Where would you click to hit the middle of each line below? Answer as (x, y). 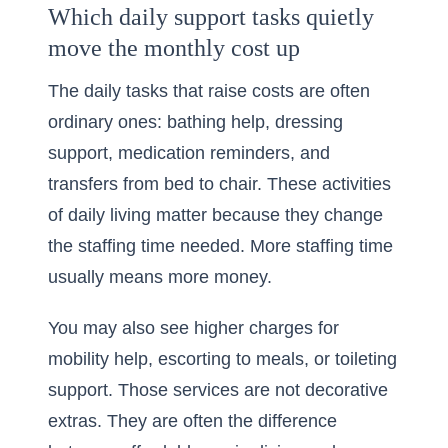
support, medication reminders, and (189, 153)
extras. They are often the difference (192, 421)
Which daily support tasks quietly (211, 17)
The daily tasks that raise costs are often (209, 91)
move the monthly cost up (174, 48)
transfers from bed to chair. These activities (219, 184)
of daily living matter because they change (215, 215)
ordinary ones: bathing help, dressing (195, 122)
